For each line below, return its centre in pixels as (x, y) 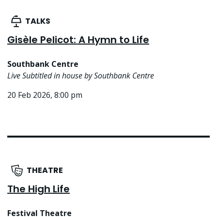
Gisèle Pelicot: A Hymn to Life (78, 40)
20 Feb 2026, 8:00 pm (45, 95)
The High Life (39, 189)
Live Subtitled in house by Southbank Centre (81, 76)
